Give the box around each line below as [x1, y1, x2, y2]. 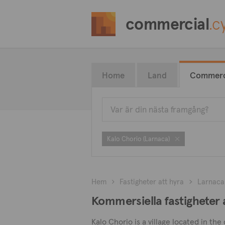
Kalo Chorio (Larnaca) [107, 135, 170, 143]
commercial [126, 14, 209, 34]
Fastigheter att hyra [120, 177, 184, 186]
